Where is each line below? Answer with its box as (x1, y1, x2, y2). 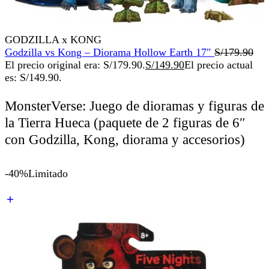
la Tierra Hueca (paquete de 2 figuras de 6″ (5, 115, 246, 130)
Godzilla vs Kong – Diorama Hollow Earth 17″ (5, 46, 214, 59)
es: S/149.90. (5, 71, 62, 84)
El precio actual (184, 59, 253, 71)
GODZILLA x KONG (5, 34, 101, 46)
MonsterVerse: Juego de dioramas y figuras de (5, 98, 264, 113)
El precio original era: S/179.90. (5, 59, 145, 71)
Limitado (28, 168, 68, 180)
